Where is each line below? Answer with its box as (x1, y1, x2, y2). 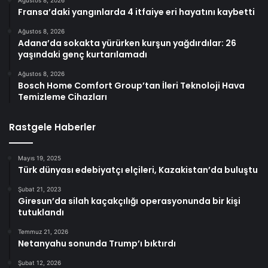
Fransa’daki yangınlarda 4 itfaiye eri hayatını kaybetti (18, 6, 255, 19)
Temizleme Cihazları (18, 91, 107, 103)
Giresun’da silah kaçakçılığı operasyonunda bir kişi (18, 195, 240, 208)
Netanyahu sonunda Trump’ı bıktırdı (18, 237, 176, 250)
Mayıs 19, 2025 (18, 154, 61, 162)
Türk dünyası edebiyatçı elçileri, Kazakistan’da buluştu (18, 164, 258, 176)
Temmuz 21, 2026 (18, 228, 68, 236)
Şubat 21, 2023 (18, 185, 61, 193)
